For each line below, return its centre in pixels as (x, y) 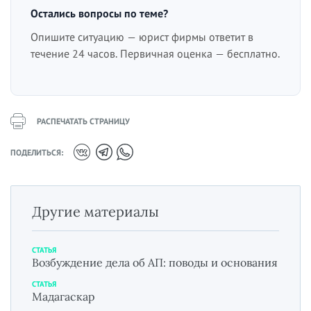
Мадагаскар (64, 297)
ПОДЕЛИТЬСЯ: (37, 152)
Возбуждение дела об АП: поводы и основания (155, 263)
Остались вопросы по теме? (99, 14)
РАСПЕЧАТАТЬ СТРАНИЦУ (83, 121)
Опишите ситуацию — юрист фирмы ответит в (142, 37)
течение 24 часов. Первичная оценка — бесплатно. (155, 54)
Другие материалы (95, 212)
